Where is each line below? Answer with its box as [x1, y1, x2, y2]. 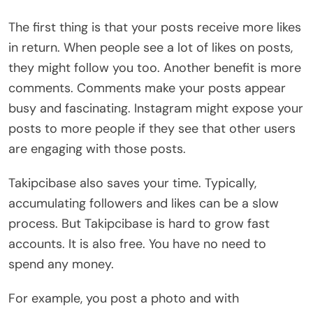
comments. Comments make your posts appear [8, 80, 286, 97]
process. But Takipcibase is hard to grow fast [8, 215, 270, 233]
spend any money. [8, 256, 114, 273]
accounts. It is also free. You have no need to [8, 235, 266, 253]
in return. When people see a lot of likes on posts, [8, 39, 293, 57]
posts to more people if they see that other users [8, 120, 296, 138]
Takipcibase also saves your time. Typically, [8, 175, 256, 192]
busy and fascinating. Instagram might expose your [8, 100, 303, 117]
